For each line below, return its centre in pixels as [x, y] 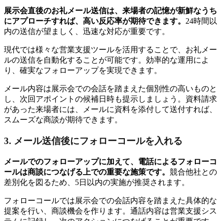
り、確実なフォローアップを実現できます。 [83, 71]
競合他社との [193, 172]
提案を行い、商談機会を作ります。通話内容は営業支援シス [110, 211]
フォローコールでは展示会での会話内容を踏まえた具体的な [110, 200]
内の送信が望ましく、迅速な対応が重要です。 [87, 32]
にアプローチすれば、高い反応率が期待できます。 [95, 21]
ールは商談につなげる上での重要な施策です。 [87, 172]
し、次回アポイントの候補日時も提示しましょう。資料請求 [110, 99]
